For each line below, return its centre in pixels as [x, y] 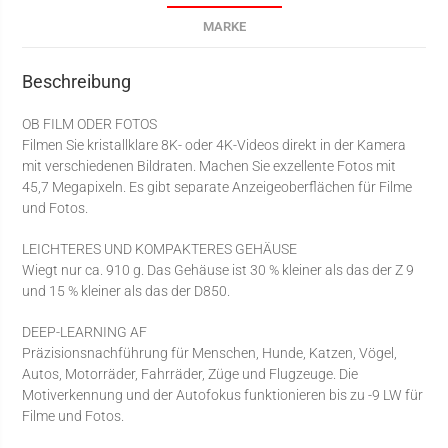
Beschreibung [77, 81]
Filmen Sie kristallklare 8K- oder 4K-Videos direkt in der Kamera [214, 144]
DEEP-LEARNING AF [85, 331]
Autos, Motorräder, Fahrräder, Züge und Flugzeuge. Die [190, 373]
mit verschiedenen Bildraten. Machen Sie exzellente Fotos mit [209, 165]
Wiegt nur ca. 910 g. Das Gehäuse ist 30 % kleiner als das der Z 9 [218, 269]
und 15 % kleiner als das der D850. [126, 290]
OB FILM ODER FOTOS [90, 123]
